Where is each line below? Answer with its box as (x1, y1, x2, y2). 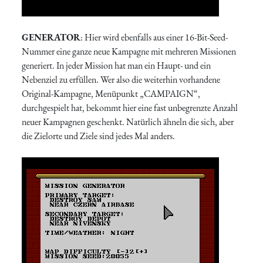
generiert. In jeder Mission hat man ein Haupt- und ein (22, 59, 211, 72)
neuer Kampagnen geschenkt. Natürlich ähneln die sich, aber (22, 116, 234, 129)
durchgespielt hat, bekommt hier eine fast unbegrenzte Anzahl (22, 102, 238, 114)
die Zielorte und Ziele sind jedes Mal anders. (22, 130, 176, 143)
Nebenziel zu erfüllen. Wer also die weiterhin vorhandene (22, 73, 221, 86)
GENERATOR (22, 31, 81, 44)
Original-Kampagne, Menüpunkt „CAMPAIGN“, (22, 87, 201, 100)
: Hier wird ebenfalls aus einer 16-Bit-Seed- (80, 31, 228, 44)
